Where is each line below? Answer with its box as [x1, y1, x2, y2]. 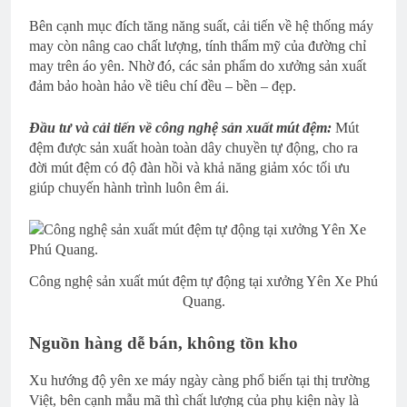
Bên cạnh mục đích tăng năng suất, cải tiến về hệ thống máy [29, 17, 373, 34]
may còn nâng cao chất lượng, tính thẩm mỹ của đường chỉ [29, 37, 366, 54]
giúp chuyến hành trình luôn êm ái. [29, 179, 229, 195]
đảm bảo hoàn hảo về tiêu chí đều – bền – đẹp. [29, 77, 296, 94]
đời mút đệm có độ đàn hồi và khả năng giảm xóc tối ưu [29, 159, 350, 175]
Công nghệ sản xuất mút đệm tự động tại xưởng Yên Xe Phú [29, 273, 378, 289]
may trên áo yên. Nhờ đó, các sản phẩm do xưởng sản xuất [29, 57, 366, 74]
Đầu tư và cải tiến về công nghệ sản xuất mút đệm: [29, 119, 332, 135]
